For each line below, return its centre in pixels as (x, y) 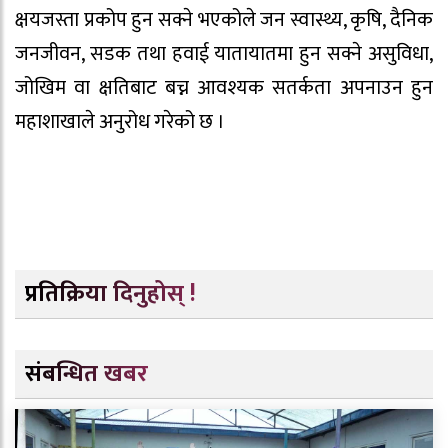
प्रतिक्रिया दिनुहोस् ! (110, 293)
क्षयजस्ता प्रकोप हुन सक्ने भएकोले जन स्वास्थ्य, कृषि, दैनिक (224, 20)
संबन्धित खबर (86, 373)
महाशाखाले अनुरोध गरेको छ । (120, 122)
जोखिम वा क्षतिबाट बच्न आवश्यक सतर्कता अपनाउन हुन (224, 88)
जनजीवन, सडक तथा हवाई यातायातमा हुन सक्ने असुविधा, (224, 54)
